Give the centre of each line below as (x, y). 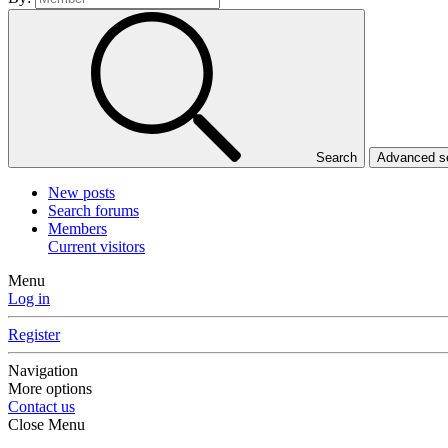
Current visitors (96, 247)
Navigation (43, 371)
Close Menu (46, 425)
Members (77, 229)
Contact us (41, 407)
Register (34, 335)
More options (50, 389)
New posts (81, 193)
